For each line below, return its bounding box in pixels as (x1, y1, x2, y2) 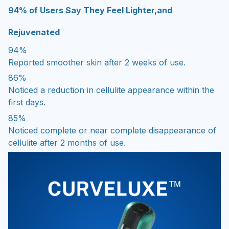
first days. (8, 97, 45, 108)
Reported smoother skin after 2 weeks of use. (8, 57, 186, 67)
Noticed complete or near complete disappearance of (8, 125, 216, 135)
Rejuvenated (8, 27, 60, 38)
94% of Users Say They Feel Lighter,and (8, 5, 172, 16)
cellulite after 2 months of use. (8, 137, 126, 148)
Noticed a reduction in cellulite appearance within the (8, 85, 214, 96)
